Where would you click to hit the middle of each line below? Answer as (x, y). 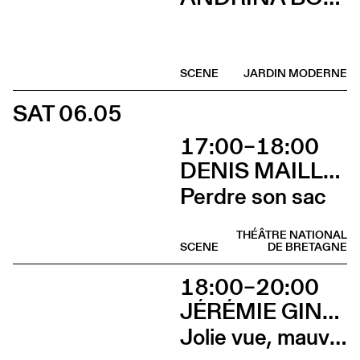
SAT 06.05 (67, 113)
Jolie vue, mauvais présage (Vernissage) (338, 337)
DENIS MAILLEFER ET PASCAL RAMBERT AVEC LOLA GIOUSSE (331, 171)
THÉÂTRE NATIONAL (292, 235)
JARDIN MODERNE (295, 74)
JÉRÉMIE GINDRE (331, 311)
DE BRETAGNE (307, 247)
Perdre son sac (253, 196)
